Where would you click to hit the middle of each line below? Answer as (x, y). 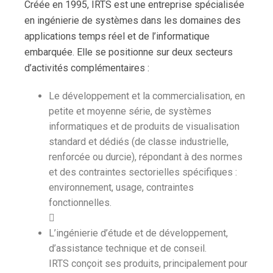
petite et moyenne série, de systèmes (130, 111)
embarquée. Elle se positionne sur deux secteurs (129, 52)
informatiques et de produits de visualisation (144, 126)
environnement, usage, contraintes (121, 187)
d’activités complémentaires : (87, 68)
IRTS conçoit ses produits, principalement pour (148, 264)
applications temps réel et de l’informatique (117, 36)
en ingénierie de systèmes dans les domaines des (133, 20)
